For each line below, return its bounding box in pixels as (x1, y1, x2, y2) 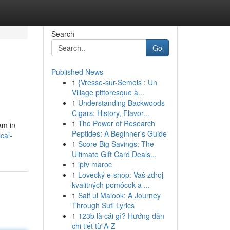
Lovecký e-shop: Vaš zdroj (78, 169, 163, 180)
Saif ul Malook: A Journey (78, 190, 161, 200)
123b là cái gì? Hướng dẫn (78, 210, 164, 221)
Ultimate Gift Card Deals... (71, 149, 157, 159)
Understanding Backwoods (78, 98, 165, 108)
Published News (51, 67, 103, 77)
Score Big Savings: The (78, 139, 154, 149)
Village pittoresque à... (71, 87, 144, 98)
